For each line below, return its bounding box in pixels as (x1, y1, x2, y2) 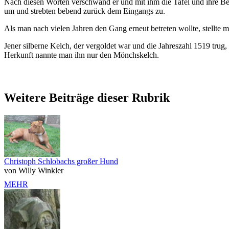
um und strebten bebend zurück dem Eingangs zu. (4, 6, 165, 15)
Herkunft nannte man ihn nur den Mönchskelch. (4, 50, 159, 59)
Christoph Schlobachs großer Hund (4, 157, 118, 166)
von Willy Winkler (4, 166, 63, 175)
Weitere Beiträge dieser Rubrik (4, 91, 170, 105)
